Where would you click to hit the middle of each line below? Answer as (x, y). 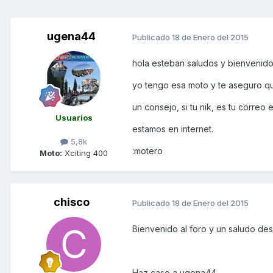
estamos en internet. (173, 129)
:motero (147, 151)
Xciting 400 (85, 153)
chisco (71, 202)
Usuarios (74, 118)
